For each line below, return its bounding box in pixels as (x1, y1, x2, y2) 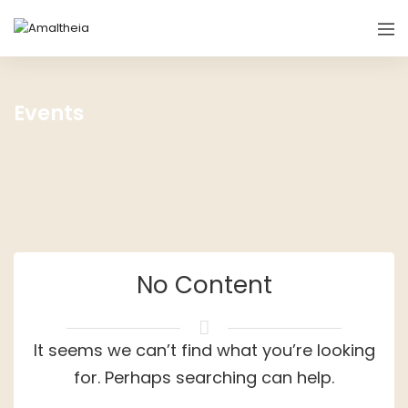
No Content (136, 269, 272, 302)
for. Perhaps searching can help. (74, 366, 334, 390)
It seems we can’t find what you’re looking (33, 339, 375, 362)
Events (14, 98, 84, 128)
